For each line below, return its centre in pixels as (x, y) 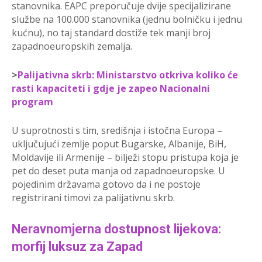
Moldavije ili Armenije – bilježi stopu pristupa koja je (125, 158)
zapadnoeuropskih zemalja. (72, 46)
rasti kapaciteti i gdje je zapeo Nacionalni (111, 89)
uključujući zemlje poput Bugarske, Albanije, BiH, (119, 144)
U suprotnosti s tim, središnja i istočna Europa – (117, 131)
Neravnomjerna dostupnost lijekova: (116, 229)
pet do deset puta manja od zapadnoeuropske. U (118, 171)
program (32, 102)
